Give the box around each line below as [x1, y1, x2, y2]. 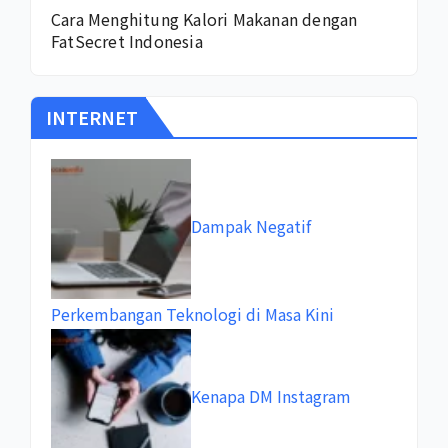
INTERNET [46, 103, 138, 130]
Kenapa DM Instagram [191, 384, 351, 409]
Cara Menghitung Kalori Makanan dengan [51, 7, 358, 32]
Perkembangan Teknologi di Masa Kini [51, 301, 334, 326]
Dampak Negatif [191, 214, 311, 239]
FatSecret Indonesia [51, 29, 203, 54]
